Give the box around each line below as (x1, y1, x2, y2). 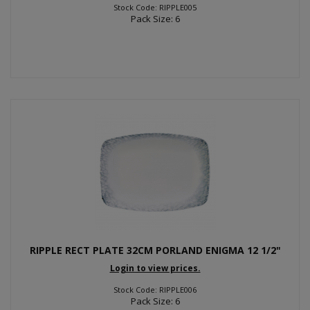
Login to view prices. (109, 262, 201, 274)
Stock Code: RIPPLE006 (113, 284, 197, 295)
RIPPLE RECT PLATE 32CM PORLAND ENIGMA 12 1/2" (29, 243, 281, 257)
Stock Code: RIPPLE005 (113, 1, 197, 12)
